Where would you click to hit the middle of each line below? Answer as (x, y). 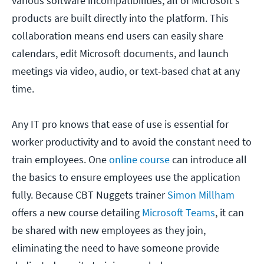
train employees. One (60, 160)
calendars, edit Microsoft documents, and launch (120, 54)
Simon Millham (201, 195)
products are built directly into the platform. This (120, 18)
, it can (230, 213)
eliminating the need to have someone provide (115, 248)
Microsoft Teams (179, 213)
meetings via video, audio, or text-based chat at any (126, 71)
